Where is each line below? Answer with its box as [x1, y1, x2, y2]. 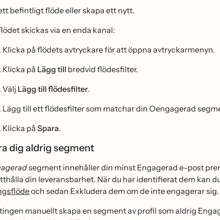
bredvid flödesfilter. [66, 64, 138, 74]
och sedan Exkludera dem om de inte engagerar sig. [29, 186, 219, 196]
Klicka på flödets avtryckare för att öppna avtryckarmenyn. [2, 44, 215, 55]
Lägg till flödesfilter [18, 83, 88, 94]
